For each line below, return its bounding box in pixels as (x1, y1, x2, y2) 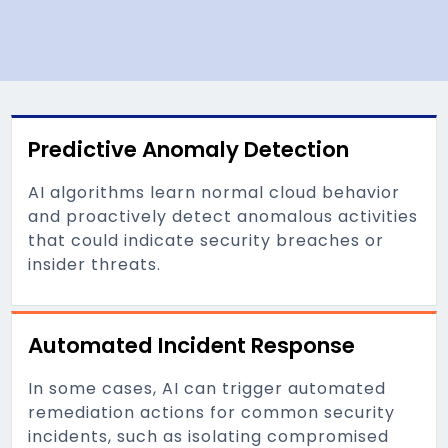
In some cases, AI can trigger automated (28, 377, 387, 400)
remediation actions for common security (28, 401, 396, 424)
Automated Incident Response (28, 330, 356, 361)
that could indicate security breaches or (28, 229, 385, 252)
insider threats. (28, 253, 162, 276)
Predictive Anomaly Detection (28, 134, 350, 165)
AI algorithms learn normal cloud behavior (28, 181, 401, 204)
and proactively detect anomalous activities (28, 205, 419, 228)
